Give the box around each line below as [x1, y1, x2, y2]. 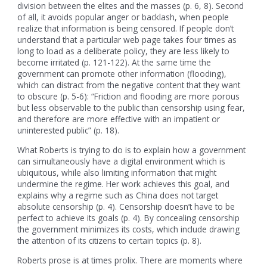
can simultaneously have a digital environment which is [17, 155, 226, 167]
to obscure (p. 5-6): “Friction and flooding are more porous [17, 91, 240, 103]
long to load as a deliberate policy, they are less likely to [17, 45, 230, 57]
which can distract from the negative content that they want [17, 79, 241, 91]
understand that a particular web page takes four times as [17, 34, 237, 46]
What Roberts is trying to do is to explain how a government [17, 144, 246, 156]
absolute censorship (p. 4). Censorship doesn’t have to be [17, 200, 235, 212]
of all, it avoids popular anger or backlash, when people [17, 11, 229, 23]
